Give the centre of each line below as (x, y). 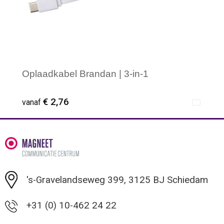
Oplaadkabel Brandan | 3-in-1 (85, 74)
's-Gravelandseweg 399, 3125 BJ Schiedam (117, 180)
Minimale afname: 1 (75, 157)
